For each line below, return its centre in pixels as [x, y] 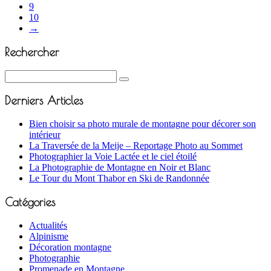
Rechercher [32, 52]
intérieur [45, 135]
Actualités [48, 225]
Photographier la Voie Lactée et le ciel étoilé [113, 157]
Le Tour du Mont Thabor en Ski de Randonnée [119, 178]
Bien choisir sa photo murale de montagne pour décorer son [142, 124]
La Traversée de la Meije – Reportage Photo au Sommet [136, 146]
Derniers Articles [44, 101]
